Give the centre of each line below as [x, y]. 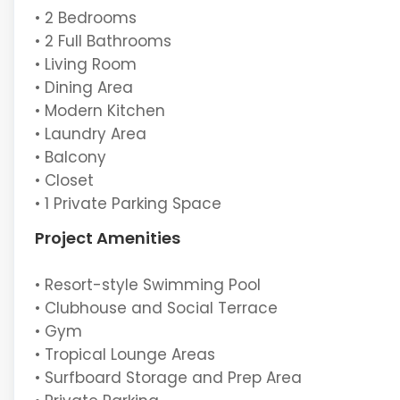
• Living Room [85, 64]
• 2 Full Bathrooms [103, 41]
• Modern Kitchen [100, 110]
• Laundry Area [90, 133]
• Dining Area [83, 87]
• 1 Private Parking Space [128, 203]
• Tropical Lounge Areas [125, 354]
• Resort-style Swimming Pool [147, 285]
